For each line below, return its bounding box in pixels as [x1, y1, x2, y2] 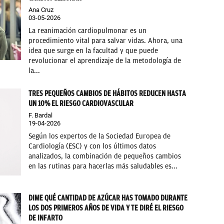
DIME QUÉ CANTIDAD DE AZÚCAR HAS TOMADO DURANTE [28, 193, 188, 202]
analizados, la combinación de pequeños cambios [28, 152, 181, 161]
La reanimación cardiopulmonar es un [28, 26, 147, 35]
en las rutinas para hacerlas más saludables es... [28, 162, 178, 171]
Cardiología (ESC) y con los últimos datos [28, 142, 156, 151]
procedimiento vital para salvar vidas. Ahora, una [28, 36, 183, 45]
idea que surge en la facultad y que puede [28, 46, 158, 55]
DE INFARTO [28, 213, 63, 222]
